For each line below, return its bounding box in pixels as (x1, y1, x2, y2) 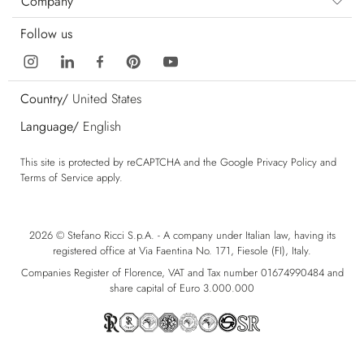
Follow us (20, 24, 72, 43)
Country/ (20, 89, 68, 108)
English (83, 116, 121, 136)
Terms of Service (20, 169, 93, 185)
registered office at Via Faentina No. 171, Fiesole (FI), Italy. (53, 242, 311, 258)
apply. (93, 169, 123, 185)
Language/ (20, 116, 79, 136)
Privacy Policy (257, 154, 317, 170)
